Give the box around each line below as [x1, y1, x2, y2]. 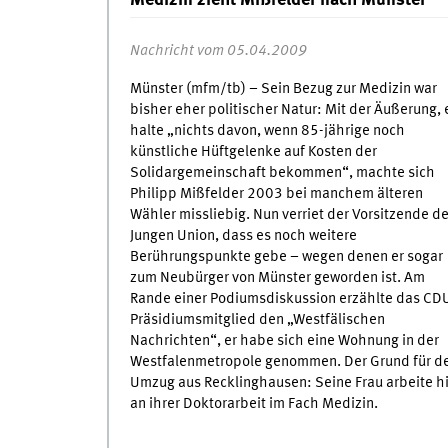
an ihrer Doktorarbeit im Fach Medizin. [129, 395, 378, 412]
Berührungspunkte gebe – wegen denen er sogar [129, 248, 443, 265]
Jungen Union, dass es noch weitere [129, 227, 357, 244]
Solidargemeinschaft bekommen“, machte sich [129, 164, 435, 181]
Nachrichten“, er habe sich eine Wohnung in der [129, 332, 439, 349]
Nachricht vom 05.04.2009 [129, 42, 307, 59]
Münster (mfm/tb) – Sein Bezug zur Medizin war [129, 80, 437, 97]
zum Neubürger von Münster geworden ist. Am [129, 269, 425, 286]
